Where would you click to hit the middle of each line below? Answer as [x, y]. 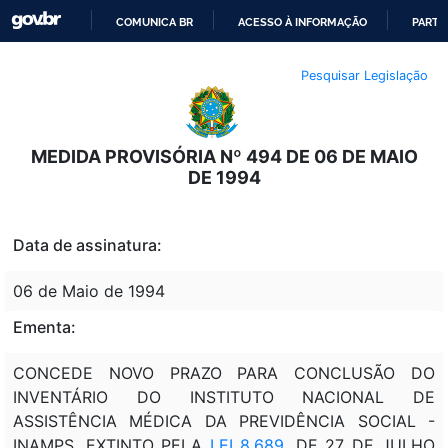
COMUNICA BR [155, 22]
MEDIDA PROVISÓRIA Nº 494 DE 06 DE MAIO [224, 156]
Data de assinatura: [87, 244]
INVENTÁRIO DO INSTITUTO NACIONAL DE [224, 396]
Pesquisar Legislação [364, 75]
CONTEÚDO [254, 126]
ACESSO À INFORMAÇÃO [303, 22]
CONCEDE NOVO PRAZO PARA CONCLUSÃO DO [224, 372]
